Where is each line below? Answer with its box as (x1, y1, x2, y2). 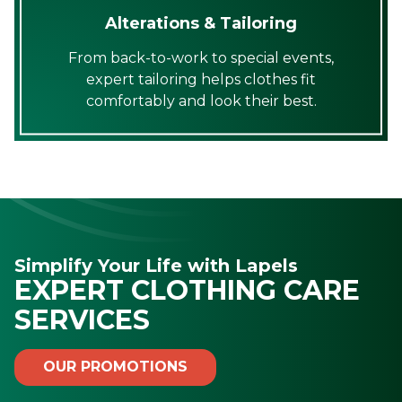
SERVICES (14, 302, 150, 336)
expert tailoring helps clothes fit (86, 70, 316, 88)
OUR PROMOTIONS (43, 358, 188, 376)
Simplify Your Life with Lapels (14, 254, 298, 276)
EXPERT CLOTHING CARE (14, 273, 360, 307)
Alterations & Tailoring (105, 13, 297, 33)
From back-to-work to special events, (68, 48, 334, 66)
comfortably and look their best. (85, 92, 317, 109)
